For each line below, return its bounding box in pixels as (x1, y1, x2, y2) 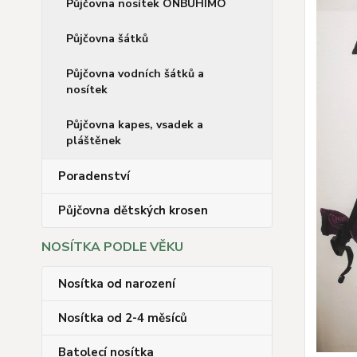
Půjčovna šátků (66, 31, 148, 46)
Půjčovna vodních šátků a (66, 66, 204, 81)
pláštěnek (66, 133, 121, 148)
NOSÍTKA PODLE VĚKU (41, 238, 183, 256)
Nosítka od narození (58, 276, 175, 292)
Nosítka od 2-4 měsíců (58, 310, 187, 326)
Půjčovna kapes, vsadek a (66, 117, 203, 132)
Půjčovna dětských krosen (58, 202, 208, 218)
